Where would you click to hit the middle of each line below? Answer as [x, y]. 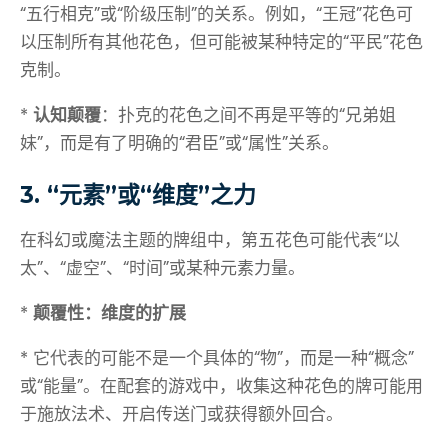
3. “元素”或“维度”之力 [138, 195]
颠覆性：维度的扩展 [109, 313]
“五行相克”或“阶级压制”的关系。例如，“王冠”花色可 [216, 14]
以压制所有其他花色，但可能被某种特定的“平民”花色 [221, 42]
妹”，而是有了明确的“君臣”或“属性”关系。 [179, 143]
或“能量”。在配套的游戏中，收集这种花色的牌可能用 [221, 386]
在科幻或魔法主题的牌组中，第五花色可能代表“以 [210, 240]
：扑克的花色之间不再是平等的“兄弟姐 [248, 115]
